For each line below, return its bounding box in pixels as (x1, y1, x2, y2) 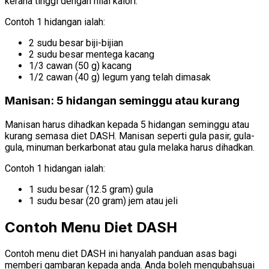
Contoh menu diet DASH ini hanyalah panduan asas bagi (5, 247, 237, 259)
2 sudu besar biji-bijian (29, 37, 123, 49)
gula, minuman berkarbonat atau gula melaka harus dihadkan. (5, 142, 255, 154)
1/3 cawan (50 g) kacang (29, 59, 131, 71)
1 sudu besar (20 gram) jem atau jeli (29, 195, 178, 207)
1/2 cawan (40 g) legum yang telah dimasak (29, 71, 211, 83)
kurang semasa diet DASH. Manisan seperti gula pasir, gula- (5, 130, 255, 142)
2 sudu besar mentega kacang (29, 48, 154, 60)
